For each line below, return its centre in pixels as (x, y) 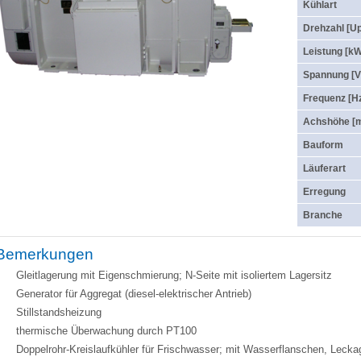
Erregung (324, 192)
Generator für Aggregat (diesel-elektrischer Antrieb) (134, 294)
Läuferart (324, 168)
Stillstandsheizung (59, 312)
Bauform (323, 145)
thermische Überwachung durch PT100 (106, 331)
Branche (323, 215)
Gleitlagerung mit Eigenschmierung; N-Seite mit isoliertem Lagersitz (174, 275)
